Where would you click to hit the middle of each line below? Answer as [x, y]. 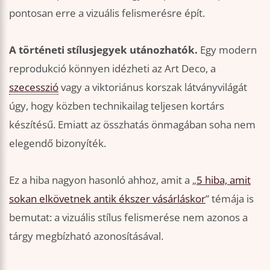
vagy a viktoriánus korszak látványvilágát [153, 87]
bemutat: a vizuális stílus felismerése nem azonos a [128, 217]
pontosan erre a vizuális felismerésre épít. [107, 13]
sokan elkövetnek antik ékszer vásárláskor [107, 198]
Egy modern [227, 49]
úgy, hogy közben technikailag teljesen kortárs [117, 105]
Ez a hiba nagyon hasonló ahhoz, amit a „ [103, 180]
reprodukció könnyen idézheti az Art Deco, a [112, 68]
